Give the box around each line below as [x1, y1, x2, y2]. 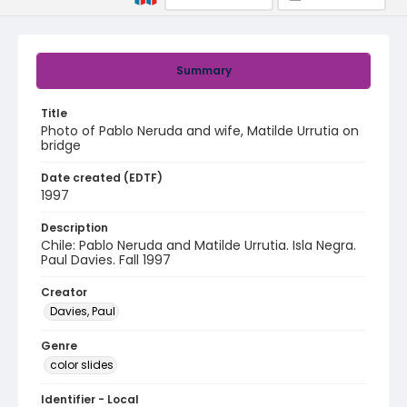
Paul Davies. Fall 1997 [41, 251, 171, 269]
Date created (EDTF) [41, 170, 163, 185]
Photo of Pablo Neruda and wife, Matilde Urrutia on [41, 122, 359, 140]
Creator [41, 284, 87, 300]
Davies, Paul [50, 303, 115, 319]
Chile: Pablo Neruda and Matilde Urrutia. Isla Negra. [41, 236, 356, 254]
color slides [50, 357, 114, 372]
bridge [41, 136, 81, 154]
